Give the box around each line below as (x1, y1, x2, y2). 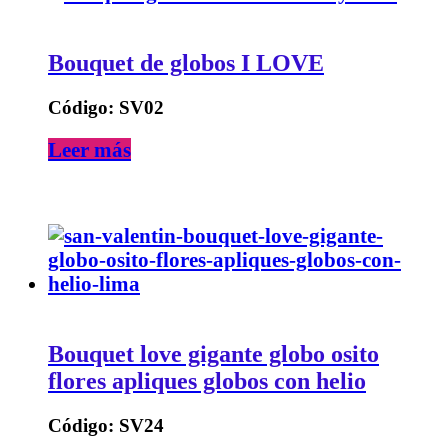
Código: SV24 (48, 415, 164, 437)
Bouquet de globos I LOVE (48, 50, 324, 77)
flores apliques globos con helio (48, 368, 366, 395)
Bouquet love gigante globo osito (48, 341, 379, 368)
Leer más (48, 138, 131, 162)
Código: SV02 (48, 97, 164, 119)
